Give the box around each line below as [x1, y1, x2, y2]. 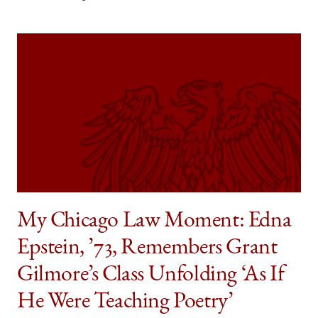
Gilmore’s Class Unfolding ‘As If [17, 264, 285, 287]
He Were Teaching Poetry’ [17, 291, 234, 314]
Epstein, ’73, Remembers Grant [17, 237, 278, 261]
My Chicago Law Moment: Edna [17, 210, 292, 234]
